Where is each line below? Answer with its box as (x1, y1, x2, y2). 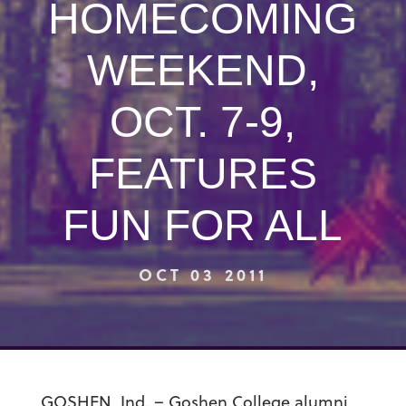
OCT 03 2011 (139, 263, 267, 286)
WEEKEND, (86, 46, 319, 94)
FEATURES (88, 150, 317, 198)
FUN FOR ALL (63, 201, 343, 249)
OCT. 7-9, (110, 98, 296, 146)
